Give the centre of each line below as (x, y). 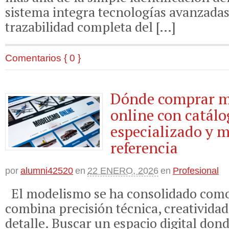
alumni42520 (47, 171)
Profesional (196, 171)
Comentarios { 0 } (43, 58)
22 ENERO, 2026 (123, 171)
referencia (144, 148)
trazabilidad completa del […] (90, 26)
